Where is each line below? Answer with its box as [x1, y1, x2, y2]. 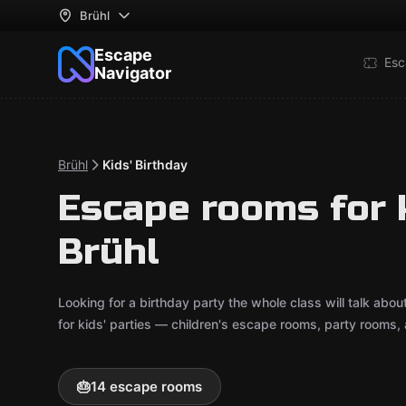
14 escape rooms [91, 378, 202, 395]
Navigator [94, 63, 171, 82]
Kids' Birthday [102, 157, 188, 172]
